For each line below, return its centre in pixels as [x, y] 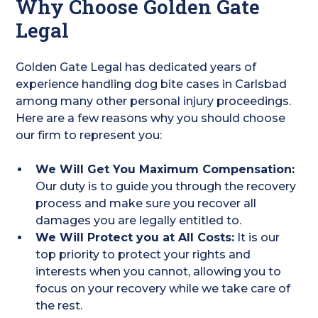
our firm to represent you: [89, 135]
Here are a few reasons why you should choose [151, 118]
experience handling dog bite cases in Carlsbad [152, 84]
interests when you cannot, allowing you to [159, 272]
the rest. [59, 306]
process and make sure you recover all [146, 203]
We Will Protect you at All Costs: [135, 237]
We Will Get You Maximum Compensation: [165, 169]
